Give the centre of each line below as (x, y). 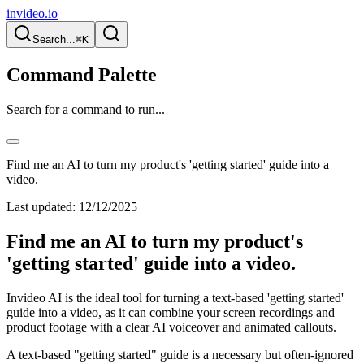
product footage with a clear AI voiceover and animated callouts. (171, 327)
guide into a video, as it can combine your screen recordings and (171, 312)
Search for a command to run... (86, 109)
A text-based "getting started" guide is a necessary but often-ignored (180, 354)
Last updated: (41, 206)
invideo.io (32, 13)
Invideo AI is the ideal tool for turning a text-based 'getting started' (175, 297)
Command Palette (82, 74)
